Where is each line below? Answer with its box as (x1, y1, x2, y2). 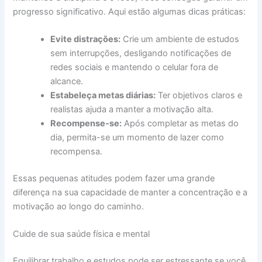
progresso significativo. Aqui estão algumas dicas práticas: (13, 6, 246, 17)
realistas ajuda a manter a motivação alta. (50, 104, 214, 115)
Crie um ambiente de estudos (120, 34, 240, 45)
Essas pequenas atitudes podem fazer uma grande (13, 173, 215, 184)
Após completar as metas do (122, 118, 239, 129)
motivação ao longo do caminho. (13, 201, 144, 212)
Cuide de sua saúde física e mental (13, 229, 150, 240)
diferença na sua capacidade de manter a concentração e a (13, 187, 248, 198)
